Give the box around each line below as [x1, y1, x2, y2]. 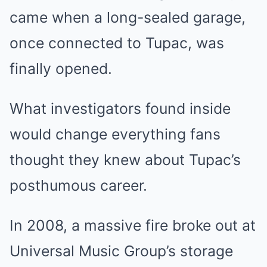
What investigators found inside [10, 99, 231, 117]
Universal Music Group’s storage [10, 241, 233, 260]
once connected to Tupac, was [10, 33, 224, 52]
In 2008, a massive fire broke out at [10, 216, 256, 234]
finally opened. [10, 59, 112, 77]
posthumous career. [10, 176, 147, 194]
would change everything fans [10, 125, 221, 143]
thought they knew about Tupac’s [10, 150, 241, 169]
